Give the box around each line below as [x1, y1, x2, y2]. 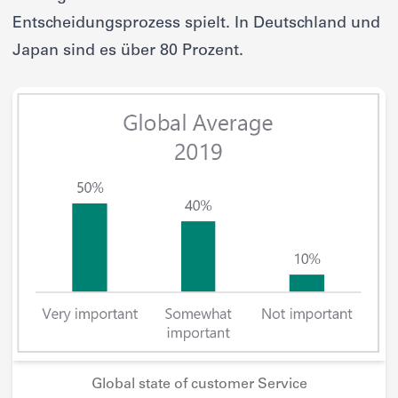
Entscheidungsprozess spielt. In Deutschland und [12, 16, 380, 33]
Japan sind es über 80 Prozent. [12, 44, 243, 60]
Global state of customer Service [91, 378, 307, 393]
